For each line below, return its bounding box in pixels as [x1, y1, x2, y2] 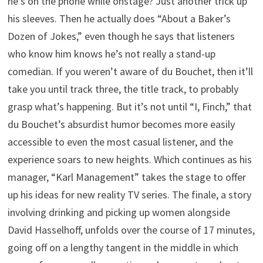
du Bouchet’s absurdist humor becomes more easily [8, 117, 235, 131]
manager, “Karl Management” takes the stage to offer [8, 170, 247, 184]
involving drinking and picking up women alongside [8, 205, 231, 219]
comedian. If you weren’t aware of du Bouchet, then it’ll [8, 65, 254, 78]
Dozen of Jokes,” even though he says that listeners [8, 29, 235, 43]
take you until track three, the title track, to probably [8, 82, 239, 96]
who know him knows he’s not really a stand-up [8, 47, 216, 60]
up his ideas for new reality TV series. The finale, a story [8, 188, 252, 201]
